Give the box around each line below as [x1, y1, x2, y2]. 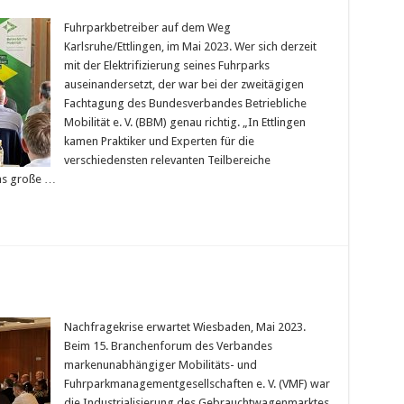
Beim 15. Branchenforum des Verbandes [63, 339, 272, 353]
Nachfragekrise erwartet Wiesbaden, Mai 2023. [63, 320, 306, 335]
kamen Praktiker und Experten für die [63, 134, 254, 149]
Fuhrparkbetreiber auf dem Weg [63, 21, 231, 35]
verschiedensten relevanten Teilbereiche [63, 153, 271, 168]
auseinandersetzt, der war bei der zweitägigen [63, 78, 304, 92]
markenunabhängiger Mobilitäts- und [63, 358, 257, 372]
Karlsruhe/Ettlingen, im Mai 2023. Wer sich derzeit [63, 40, 317, 54]
